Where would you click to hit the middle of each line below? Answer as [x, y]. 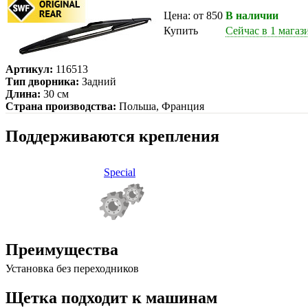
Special [120, 172]
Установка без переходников [72, 268]
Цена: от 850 [193, 15]
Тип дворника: [42, 81]
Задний [98, 81]
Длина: [23, 93]
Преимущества [62, 249]
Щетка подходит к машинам [111, 297]
